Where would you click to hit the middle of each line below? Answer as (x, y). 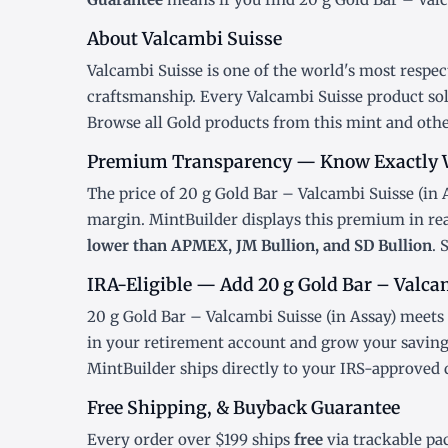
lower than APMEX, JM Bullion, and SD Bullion (259, 246)
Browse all (127, 123)
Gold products (218, 123)
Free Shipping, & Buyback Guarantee (243, 408)
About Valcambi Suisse (184, 39)
